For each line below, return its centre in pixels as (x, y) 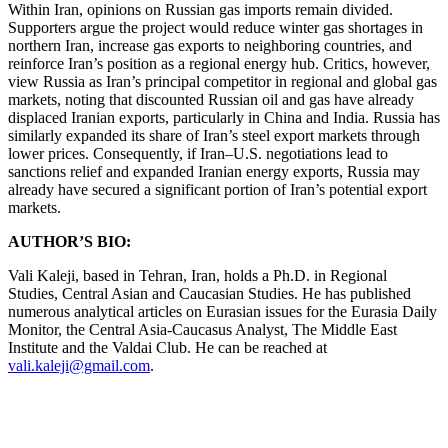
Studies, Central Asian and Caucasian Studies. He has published (209, 293)
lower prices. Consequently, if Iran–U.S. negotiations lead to (198, 153)
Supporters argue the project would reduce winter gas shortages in (215, 27)
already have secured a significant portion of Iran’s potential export (217, 189)
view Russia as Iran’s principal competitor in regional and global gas (222, 81)
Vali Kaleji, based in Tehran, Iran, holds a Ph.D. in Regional (197, 275)
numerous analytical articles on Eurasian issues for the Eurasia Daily (222, 311)
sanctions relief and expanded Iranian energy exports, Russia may (214, 171)
